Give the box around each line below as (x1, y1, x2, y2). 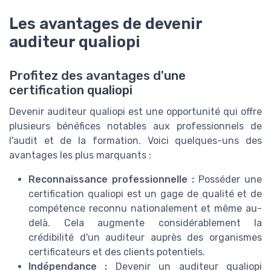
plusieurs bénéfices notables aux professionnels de (9, 120, 262, 132)
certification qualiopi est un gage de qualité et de (28, 188, 262, 200)
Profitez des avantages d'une (9, 68, 186, 83)
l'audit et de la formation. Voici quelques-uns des (9, 135, 262, 147)
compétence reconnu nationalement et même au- (28, 203, 262, 215)
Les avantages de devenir (9, 15, 202, 33)
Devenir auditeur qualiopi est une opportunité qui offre (9, 106, 262, 118)
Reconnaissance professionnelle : (28, 174, 194, 186)
